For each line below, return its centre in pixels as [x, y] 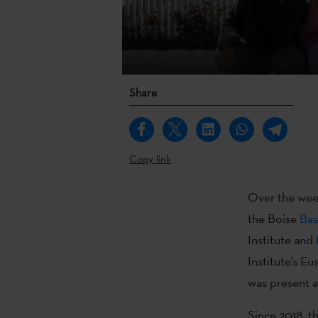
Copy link [150, 158]
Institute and [281, 239]
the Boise [273, 218]
